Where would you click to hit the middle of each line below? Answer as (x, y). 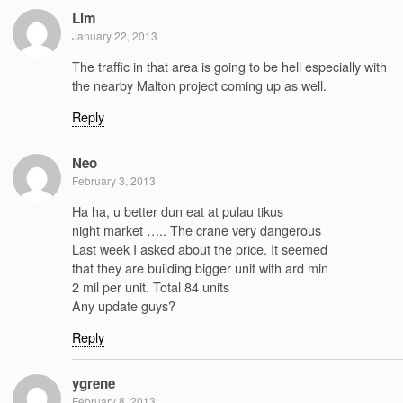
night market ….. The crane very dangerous (197, 229)
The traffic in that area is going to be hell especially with (229, 66)
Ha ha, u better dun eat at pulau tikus (178, 210)
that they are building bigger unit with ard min (200, 267)
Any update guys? (124, 305)
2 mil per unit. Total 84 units (151, 286)
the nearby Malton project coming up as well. (199, 85)
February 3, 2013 (114, 181)
